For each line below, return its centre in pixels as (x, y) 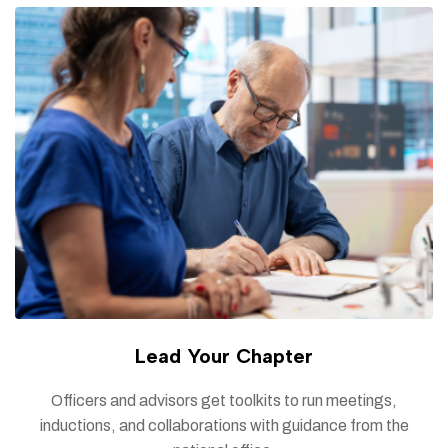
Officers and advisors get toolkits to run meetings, (224, 400)
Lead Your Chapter (224, 355)
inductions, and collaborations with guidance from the (224, 425)
